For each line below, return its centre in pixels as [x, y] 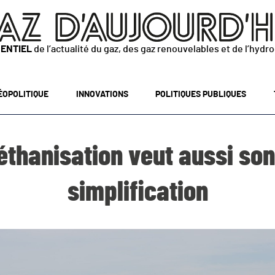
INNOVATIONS [102, 95]
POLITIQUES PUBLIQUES [201, 95]
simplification [137, 192]
